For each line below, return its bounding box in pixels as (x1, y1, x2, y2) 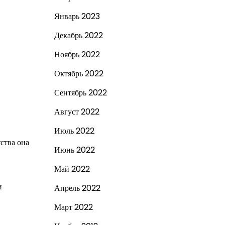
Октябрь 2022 (54, 68, 103, 79)
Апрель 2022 (54, 182, 100, 194)
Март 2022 (54, 201, 93, 213)
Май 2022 (54, 163, 90, 175)
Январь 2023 (54, 11, 100, 22)
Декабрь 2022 (54, 30, 103, 41)
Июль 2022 (54, 125, 94, 137)
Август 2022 (54, 106, 99, 118)
